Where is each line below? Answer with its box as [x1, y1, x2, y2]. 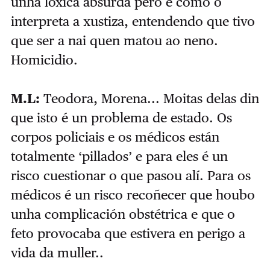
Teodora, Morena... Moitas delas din [43, 90, 259, 107]
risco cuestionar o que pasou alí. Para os [10, 168, 251, 184]
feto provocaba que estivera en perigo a [10, 225, 245, 242]
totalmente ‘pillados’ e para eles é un [10, 148, 228, 165]
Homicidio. [10, 52, 78, 68]
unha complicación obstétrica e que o [10, 206, 235, 222]
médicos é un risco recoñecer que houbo [10, 187, 255, 203]
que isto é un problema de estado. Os [10, 110, 232, 126]
